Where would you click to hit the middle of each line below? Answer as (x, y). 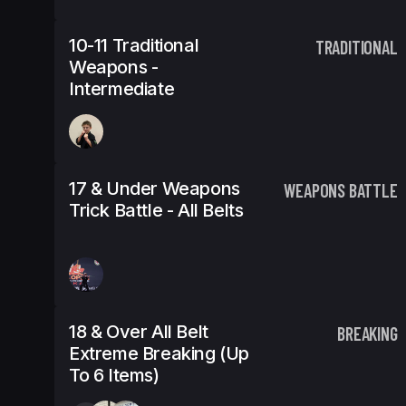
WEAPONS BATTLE (341, 190)
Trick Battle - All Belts (156, 210)
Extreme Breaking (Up (159, 353)
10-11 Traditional (134, 45)
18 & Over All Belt (139, 332)
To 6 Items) (114, 375)
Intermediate (122, 89)
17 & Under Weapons (155, 188)
